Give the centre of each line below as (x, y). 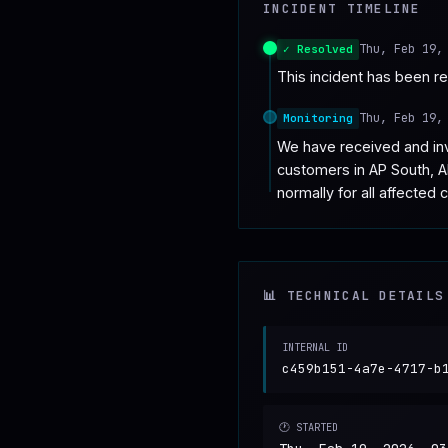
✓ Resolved (318, 48)
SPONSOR (121, 35)
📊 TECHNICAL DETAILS (354, 295)
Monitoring (318, 118)
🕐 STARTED (308, 426)
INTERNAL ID (315, 347)
